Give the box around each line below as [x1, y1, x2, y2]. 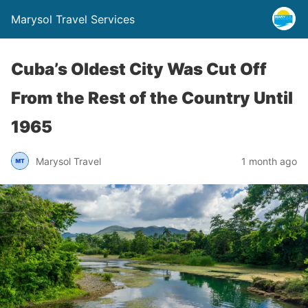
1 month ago [241, 155, 297, 167]
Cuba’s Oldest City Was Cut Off [11, 59, 267, 79]
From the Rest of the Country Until [11, 88, 293, 108]
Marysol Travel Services [11, 12, 135, 26]
